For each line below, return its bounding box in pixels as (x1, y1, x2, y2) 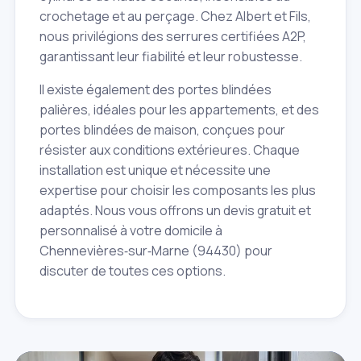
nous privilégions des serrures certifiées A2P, (39, 27, 306, 46)
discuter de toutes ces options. (39, 262, 226, 280)
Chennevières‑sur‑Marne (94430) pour (39, 242, 272, 260)
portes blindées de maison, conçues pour (39, 121, 285, 139)
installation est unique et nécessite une (39, 161, 271, 180)
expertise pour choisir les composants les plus (39, 181, 316, 200)
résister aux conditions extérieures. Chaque (39, 141, 300, 160)
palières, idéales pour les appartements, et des (39, 101, 319, 119)
